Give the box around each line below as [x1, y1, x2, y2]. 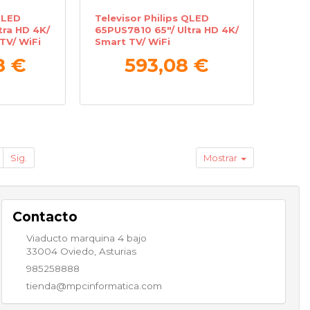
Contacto [12, 209, 77, 226]
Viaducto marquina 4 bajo [26, 232, 147, 244]
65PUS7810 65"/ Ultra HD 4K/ [95, 24, 239, 36]
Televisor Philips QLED [95, 12, 210, 24]
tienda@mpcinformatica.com [26, 280, 162, 291]
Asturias [98, 245, 136, 257]
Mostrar [203, 152, 240, 164]
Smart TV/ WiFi [95, 36, 171, 48]
